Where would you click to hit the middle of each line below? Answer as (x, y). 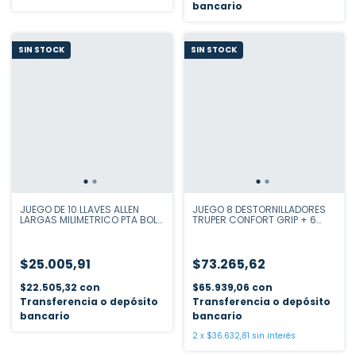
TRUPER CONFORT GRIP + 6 (254, 220)
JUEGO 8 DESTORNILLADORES (259, 209)
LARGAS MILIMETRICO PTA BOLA (92, 220)
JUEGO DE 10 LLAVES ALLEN (79, 209)
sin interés (273, 336)
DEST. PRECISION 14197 (244, 230)
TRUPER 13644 (52, 230)
